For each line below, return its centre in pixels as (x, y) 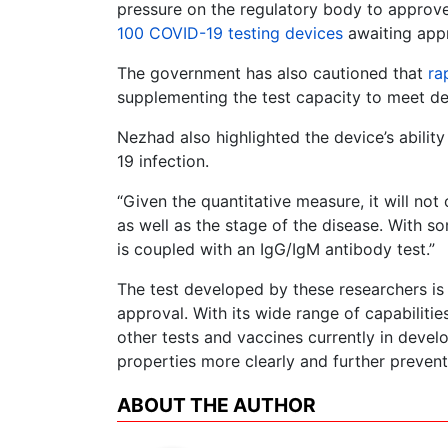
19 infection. (163, 161)
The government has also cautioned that (272, 73)
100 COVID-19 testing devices (230, 33)
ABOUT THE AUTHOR (216, 405)
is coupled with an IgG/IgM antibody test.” (276, 249)
